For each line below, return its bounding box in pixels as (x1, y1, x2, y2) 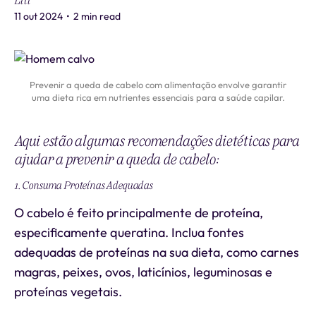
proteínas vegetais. (14, 284, 122, 300)
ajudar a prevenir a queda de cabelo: (14, 149, 219, 170)
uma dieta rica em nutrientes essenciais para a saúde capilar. (31, 92, 285, 103)
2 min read (71, 10, 121, 23)
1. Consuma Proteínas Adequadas (14, 178, 152, 193)
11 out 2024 (14, 10, 63, 23)
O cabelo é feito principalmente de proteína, (14, 205, 263, 221)
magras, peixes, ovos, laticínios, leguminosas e (14, 264, 272, 280)
